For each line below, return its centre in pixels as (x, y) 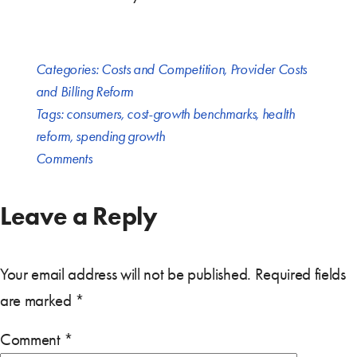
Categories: (68, 69)
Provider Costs (269, 69)
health (278, 114)
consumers (94, 114)
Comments (64, 158)
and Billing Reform (84, 91)
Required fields (300, 274)
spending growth (120, 136)
